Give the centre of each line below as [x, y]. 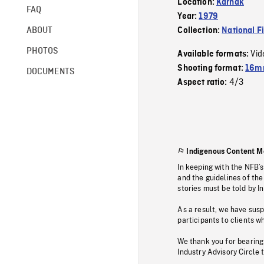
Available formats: [214, 54]
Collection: [200, 31]
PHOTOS [42, 51]
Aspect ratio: [203, 82]
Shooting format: [212, 68]
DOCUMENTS [50, 72]
